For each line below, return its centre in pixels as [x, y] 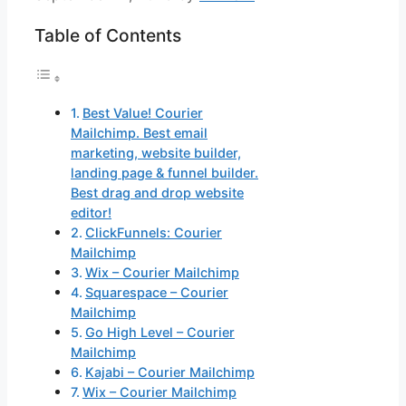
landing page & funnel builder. [164, 173]
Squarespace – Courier [156, 293]
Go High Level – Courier [159, 333]
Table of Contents [108, 35]
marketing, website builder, [156, 153]
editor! [91, 213]
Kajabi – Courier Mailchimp [169, 372]
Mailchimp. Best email [139, 133]
